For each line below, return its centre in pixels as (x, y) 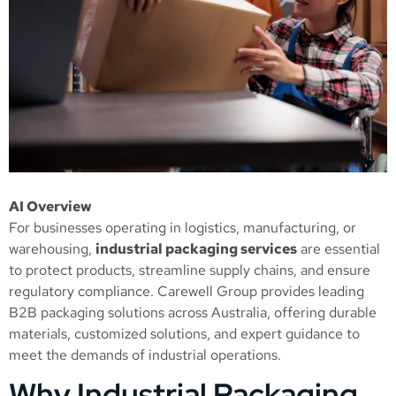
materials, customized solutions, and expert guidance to (184, 334)
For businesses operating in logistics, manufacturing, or (183, 228)
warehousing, (52, 249)
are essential (339, 249)
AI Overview (50, 207)
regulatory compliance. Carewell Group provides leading (187, 292)
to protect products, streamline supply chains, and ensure (190, 270)
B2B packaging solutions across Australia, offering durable (193, 313)
